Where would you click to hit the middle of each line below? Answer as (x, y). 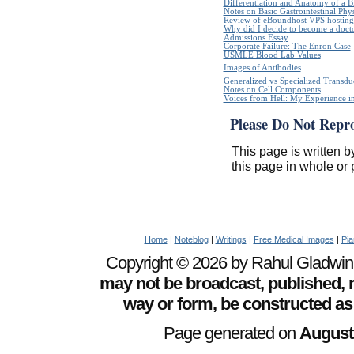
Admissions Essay (256, 37)
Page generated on (231, 333)
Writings (231, 239)
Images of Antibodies (262, 67)
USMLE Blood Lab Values (272, 55)
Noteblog (191, 239)
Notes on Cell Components (272, 89)
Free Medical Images (294, 239)
